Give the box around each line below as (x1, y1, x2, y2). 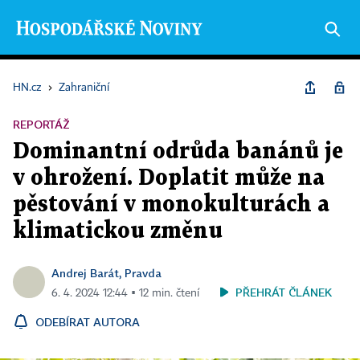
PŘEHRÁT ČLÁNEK (235, 285, 332, 299)
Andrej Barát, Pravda (51, 266, 162, 280)
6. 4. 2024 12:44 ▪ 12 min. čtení (51, 288, 199, 299)
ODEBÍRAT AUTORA (35, 315, 140, 329)
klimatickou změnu (13, 221, 223, 242)
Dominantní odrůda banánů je (13, 141, 343, 162)
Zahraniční (59, 82, 109, 93)
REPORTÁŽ (13, 117, 70, 131)
